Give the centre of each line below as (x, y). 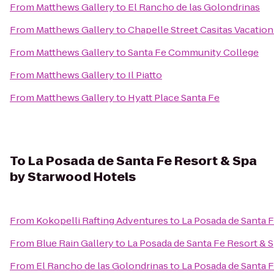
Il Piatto (145, 75)
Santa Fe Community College (193, 52)
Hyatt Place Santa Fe (174, 98)
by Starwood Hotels (73, 177)
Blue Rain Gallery (75, 243)
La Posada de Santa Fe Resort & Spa (143, 161)
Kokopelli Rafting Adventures (102, 220)
